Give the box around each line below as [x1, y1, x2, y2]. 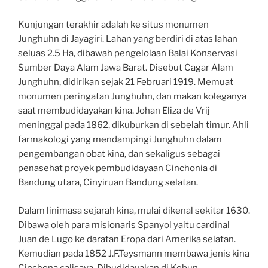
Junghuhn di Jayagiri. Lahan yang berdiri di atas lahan [18, 33, 237, 45]
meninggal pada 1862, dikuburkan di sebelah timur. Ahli [18, 120, 249, 131]
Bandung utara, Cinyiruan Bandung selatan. [18, 177, 198, 188]
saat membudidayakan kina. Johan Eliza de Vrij [18, 105, 210, 117]
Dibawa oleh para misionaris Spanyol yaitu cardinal [18, 219, 230, 230]
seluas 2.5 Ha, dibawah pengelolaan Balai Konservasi [18, 48, 237, 59]
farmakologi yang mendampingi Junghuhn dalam [18, 134, 222, 145]
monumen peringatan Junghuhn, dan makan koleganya [18, 91, 246, 102]
